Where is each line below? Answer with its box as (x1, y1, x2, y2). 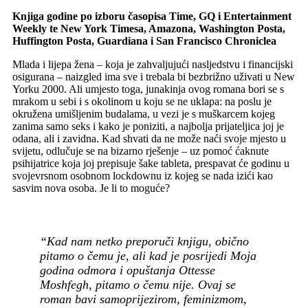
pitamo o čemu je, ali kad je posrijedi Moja (40, 248, 256, 263)
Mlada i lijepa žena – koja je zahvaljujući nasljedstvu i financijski (12, 58, 293, 70)
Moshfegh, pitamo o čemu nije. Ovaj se (40, 277, 236, 291)
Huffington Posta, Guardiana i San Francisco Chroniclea (12, 34, 276, 47)
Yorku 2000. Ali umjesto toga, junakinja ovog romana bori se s (12, 82, 284, 95)
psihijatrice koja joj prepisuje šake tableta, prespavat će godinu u (12, 157, 289, 169)
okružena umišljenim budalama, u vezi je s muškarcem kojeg (12, 107, 275, 120)
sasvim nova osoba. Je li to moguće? (12, 181, 170, 194)
